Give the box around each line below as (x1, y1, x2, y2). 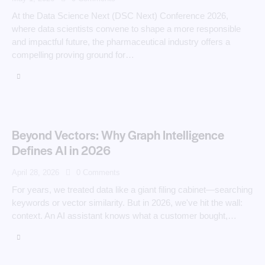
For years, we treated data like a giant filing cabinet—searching (12, 184, 253, 195)
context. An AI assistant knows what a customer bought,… (12, 210, 237, 221)
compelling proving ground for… (12, 50, 134, 60)
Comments (82, 167, 120, 177)
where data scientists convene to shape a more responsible (12, 24, 241, 34)
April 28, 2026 (12, 167, 59, 177)
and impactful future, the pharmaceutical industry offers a (12, 37, 230, 47)
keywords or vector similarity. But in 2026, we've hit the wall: (12, 197, 243, 208)
